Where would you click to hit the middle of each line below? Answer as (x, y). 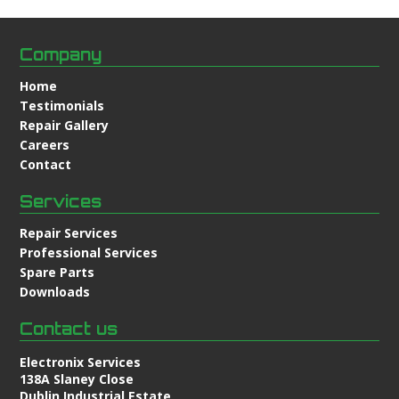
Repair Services (69, 232)
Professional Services (89, 252)
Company (61, 54)
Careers (45, 144)
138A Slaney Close (77, 379)
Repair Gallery (65, 125)
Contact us (69, 328)
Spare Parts (57, 272)
